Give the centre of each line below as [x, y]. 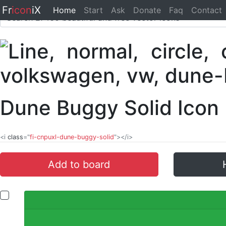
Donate [147, 10]
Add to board [79, 164]
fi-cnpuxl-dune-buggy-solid [72, 137]
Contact [207, 10]
